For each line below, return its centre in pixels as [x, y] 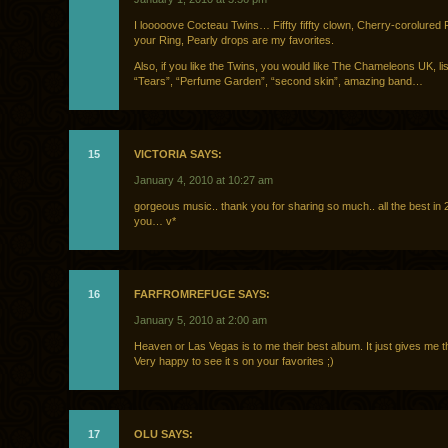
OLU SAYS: [163, 434]
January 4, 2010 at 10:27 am [203, 180]
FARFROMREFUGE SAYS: [202, 294]
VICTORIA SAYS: [178, 154]
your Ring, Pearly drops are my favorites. [234, 40]
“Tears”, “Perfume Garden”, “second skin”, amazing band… [278, 81]
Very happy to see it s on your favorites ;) [234, 361]
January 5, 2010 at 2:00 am [200, 320]
